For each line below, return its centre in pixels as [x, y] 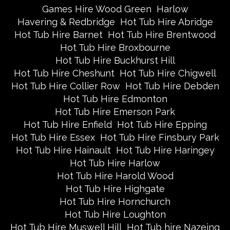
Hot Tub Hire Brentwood [162, 35]
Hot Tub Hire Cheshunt [64, 73]
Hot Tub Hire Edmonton [115, 99]
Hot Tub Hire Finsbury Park [159, 137]
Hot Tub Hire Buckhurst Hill [115, 60]
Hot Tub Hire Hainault [63, 150]
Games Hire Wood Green [97, 9]
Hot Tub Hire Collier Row [65, 86]
